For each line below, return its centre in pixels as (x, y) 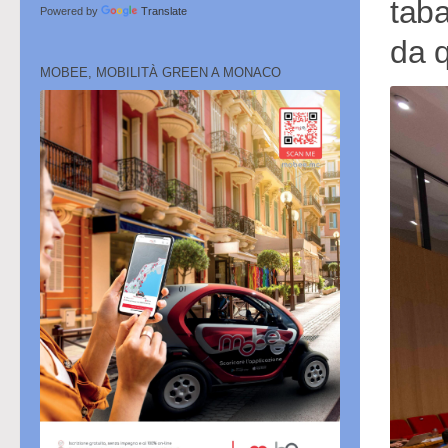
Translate (164, 11)
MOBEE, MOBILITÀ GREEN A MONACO (160, 73)
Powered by (70, 11)
